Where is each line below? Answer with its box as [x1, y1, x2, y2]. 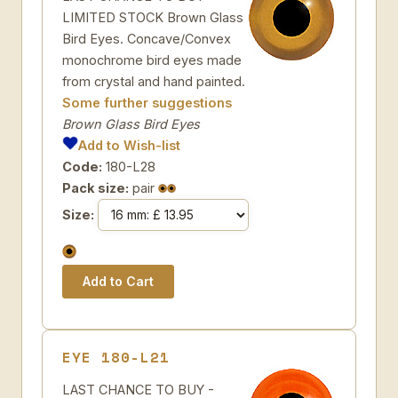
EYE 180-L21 [62, 346, 170, 368]
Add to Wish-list [78, 138, 181, 153]
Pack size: [62, 180, 129, 195]
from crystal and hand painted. [62, 74, 245, 89]
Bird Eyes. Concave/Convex [62, 31, 231, 46]
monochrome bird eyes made [62, 52, 242, 68]
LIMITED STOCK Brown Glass [62, 10, 243, 25]
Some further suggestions [62, 95, 232, 110]
